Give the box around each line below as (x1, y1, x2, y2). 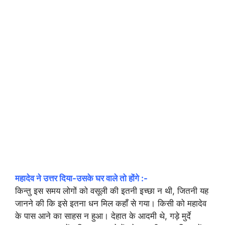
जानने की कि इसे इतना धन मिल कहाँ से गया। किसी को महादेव (15, 198, 206, 208)
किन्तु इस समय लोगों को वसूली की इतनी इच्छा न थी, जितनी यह (15, 185, 208, 196)
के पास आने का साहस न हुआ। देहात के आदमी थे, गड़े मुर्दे (15, 210, 191, 221)
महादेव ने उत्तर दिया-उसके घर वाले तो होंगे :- (15, 173, 148, 183)
